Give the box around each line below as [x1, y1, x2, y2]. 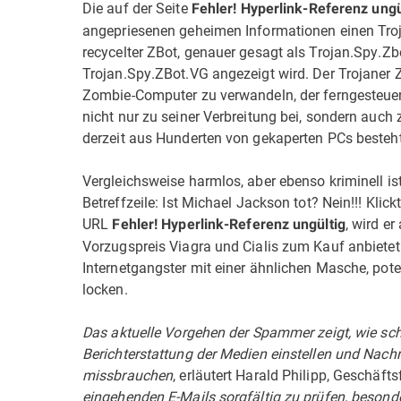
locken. [82, 279, 128, 298]
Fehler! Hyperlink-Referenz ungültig [112, 216, 346, 233]
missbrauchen [82, 365, 174, 384]
